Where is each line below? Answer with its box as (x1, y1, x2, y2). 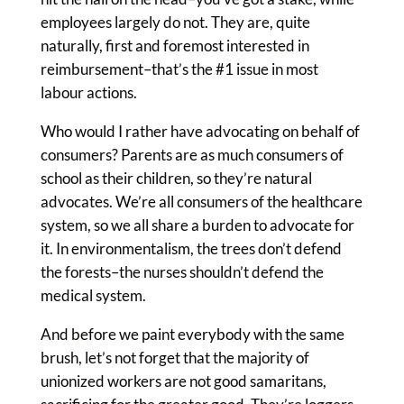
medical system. (40, 286, 146, 305)
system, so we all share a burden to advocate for (40, 216, 354, 234)
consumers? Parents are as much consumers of (40, 145, 344, 164)
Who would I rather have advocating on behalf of (40, 122, 360, 141)
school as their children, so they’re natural (40, 169, 312, 188)
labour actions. (40, 83, 137, 102)
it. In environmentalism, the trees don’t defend (40, 239, 342, 258)
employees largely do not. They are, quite (40, 13, 310, 32)
